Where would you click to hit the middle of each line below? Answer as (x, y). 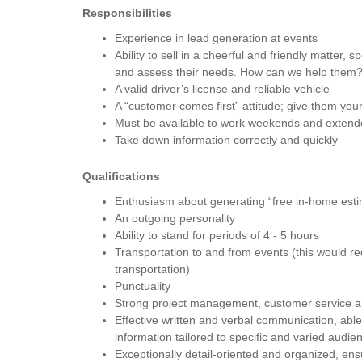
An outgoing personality (175, 218)
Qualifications (121, 176)
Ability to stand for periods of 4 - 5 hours (217, 235)
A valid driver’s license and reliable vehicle (222, 89)
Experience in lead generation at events (216, 38)
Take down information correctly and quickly (226, 140)
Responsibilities (127, 13)
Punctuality (143, 286)
